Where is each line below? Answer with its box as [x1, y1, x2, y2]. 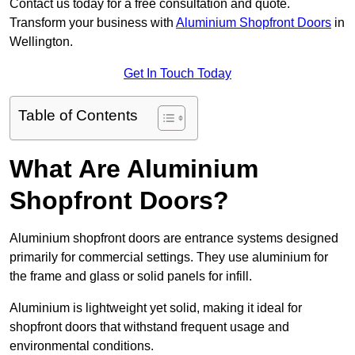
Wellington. [10, 35, 73, 49]
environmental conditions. [10, 339, 157, 353]
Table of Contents [18, 107, 138, 124]
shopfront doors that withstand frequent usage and [10, 320, 289, 334]
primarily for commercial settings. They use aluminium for [10, 250, 328, 265]
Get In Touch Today [124, 67, 231, 81]
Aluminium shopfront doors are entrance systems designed [10, 231, 338, 246]
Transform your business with [10, 16, 176, 30]
